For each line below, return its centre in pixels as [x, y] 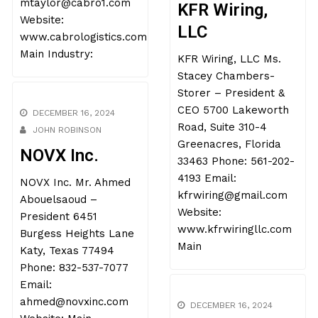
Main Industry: [57, 67]
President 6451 [59, 242]
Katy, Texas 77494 [67, 276]
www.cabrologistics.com [84, 50]
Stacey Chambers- [226, 89]
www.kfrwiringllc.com [234, 242]
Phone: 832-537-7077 [75, 294]
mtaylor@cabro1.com [76, 16]
